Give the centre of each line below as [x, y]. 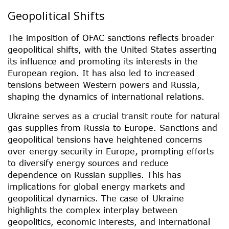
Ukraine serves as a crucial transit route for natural [114, 116]
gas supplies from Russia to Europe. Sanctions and [112, 127]
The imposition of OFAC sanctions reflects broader [111, 37]
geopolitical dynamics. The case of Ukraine [96, 198]
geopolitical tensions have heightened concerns [105, 139]
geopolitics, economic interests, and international [109, 221]
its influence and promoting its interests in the [103, 61]
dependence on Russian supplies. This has [94, 174]
